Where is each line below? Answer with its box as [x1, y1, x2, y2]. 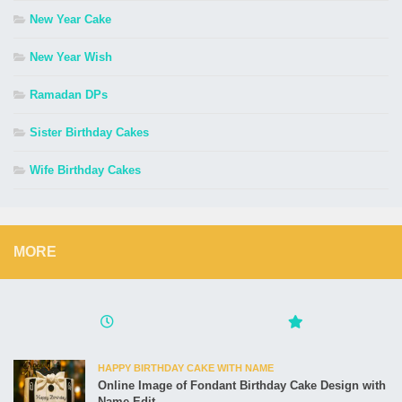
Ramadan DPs [30, 88, 108, 102]
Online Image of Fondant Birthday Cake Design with [98, 379, 386, 393]
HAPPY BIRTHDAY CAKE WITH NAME [98, 363, 274, 374]
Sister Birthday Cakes [30, 126, 149, 140]
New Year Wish [30, 50, 112, 65]
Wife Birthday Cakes [30, 163, 141, 178]
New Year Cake [30, 13, 111, 27]
